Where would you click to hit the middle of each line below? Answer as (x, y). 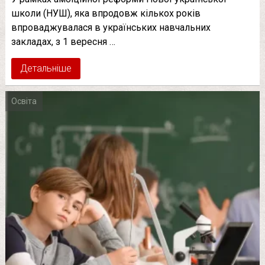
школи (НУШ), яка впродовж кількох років (106, 14)
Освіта (24, 101)
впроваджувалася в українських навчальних (111, 28)
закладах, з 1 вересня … (63, 42)
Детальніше (46, 69)
